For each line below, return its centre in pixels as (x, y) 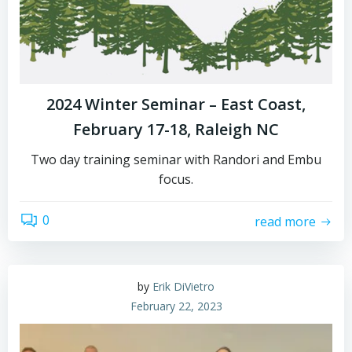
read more (285, 221)
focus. (176, 179)
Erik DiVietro (183, 286)
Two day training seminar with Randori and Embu (176, 159)
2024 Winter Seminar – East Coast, (176, 104)
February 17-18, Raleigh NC (176, 129)
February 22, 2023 (176, 306)
